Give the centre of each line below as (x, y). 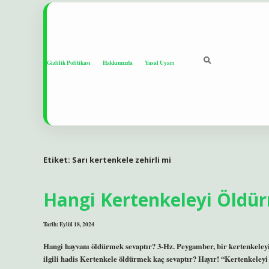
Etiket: (58, 159)
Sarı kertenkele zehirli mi (122, 159)
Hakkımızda (118, 62)
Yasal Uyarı (159, 62)
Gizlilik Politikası (69, 62)
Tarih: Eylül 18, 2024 (69, 224)
